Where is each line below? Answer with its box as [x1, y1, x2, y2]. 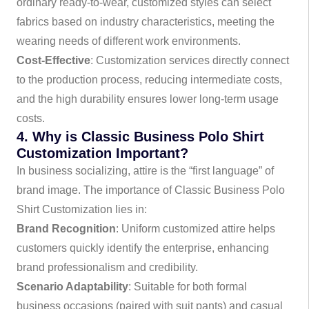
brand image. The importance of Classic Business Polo [17, 184, 285, 196]
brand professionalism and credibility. [17, 261, 198, 273]
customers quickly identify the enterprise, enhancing [17, 242, 269, 254]
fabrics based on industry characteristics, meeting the [17, 16, 275, 28]
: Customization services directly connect [90, 54, 289, 66]
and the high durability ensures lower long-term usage [17, 93, 279, 105]
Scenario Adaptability [17, 281, 128, 292]
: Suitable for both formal [128, 281, 247, 292]
